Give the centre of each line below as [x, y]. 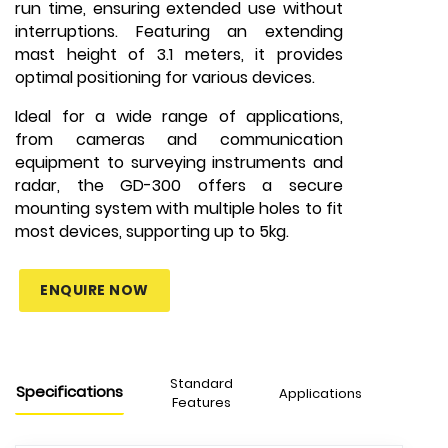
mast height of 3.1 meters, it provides [179, 54]
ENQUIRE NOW [94, 290]
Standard [201, 383]
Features [201, 402]
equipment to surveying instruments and [179, 162]
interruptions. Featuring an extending [179, 31]
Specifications [69, 391]
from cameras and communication [179, 139]
